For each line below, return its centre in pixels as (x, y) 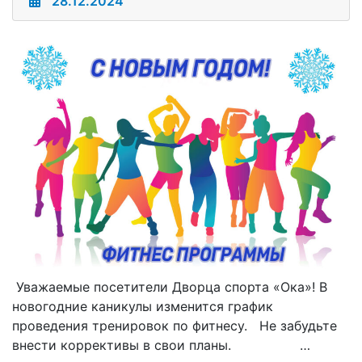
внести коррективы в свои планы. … (161, 345)
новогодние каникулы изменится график (143, 307)
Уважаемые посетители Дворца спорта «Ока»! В (170, 287)
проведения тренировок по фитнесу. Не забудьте (175, 326)
